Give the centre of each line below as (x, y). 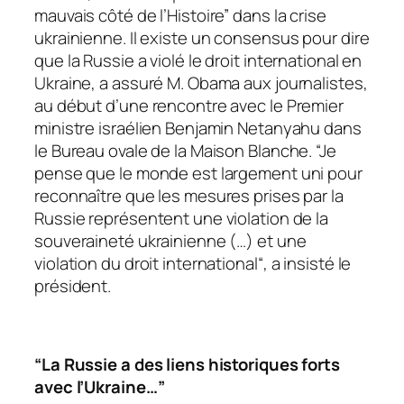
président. (73, 285)
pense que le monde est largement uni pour (198, 173)
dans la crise (278, 15)
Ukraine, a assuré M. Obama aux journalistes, (201, 83)
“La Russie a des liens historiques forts (187, 364)
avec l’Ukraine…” (100, 386)
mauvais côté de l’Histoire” (132, 15)
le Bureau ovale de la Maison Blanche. (174, 150)
